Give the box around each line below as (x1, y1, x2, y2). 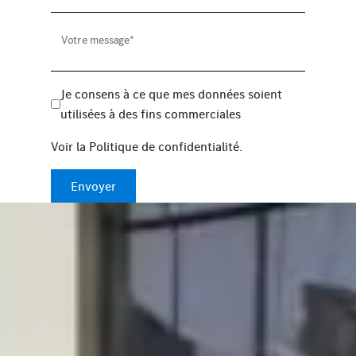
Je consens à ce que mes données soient (60, 86, 283, 102)
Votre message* (61, 33, 134, 47)
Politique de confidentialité (89, 138, 239, 154)
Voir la (51, 138, 89, 154)
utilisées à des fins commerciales (60, 106, 242, 122)
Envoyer (71, 178, 116, 194)
